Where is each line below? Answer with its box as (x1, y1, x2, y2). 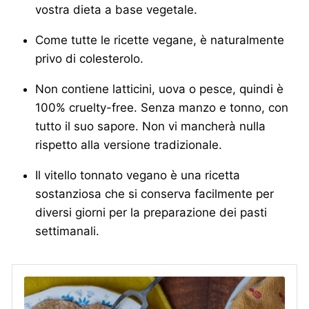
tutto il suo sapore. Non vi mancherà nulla (35, 119, 266, 134)
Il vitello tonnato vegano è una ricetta (35, 168, 240, 183)
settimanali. (35, 224, 99, 239)
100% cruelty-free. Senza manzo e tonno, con (35, 101, 288, 115)
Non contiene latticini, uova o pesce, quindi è (35, 82, 283, 97)
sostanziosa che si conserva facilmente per (35, 187, 274, 201)
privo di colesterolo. (35, 52, 143, 66)
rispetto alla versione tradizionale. (35, 138, 222, 152)
